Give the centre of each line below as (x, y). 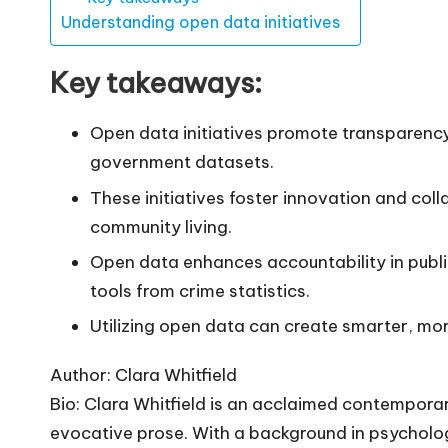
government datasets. (182, 162)
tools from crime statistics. (200, 291)
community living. (161, 226)
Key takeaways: (156, 83)
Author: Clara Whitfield (143, 375)
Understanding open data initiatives (200, 22)
